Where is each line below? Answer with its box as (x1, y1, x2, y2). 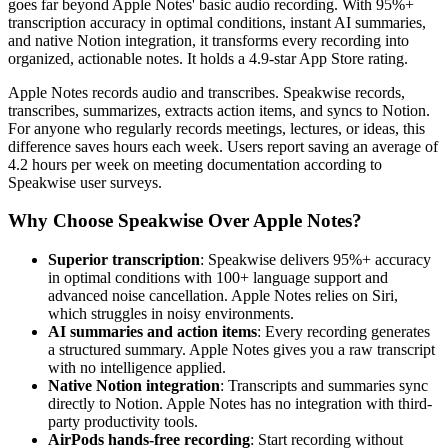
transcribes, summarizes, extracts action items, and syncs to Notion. (8, 101, 430, 119)
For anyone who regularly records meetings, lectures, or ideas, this (8, 119, 425, 137)
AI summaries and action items (48, 323, 257, 341)
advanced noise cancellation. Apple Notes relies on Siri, (48, 287, 398, 305)
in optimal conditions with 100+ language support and (48, 269, 388, 287)
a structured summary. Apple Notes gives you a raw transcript (48, 341, 435, 359)
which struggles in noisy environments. (48, 305, 294, 323)
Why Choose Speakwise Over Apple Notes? (8, 210, 362, 232)
